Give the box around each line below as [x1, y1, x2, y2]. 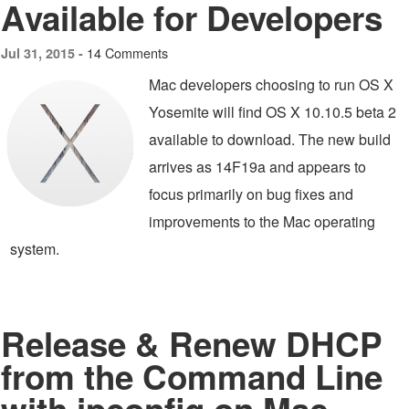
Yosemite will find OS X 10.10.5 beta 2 [149, 101, 396, 122]
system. [10, 238, 59, 259]
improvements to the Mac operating [149, 211, 375, 232]
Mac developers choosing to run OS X [149, 74, 393, 95]
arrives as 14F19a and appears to [149, 156, 366, 177]
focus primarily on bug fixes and [149, 184, 353, 204]
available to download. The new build [149, 129, 391, 150]
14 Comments [87, 43, 168, 62]
